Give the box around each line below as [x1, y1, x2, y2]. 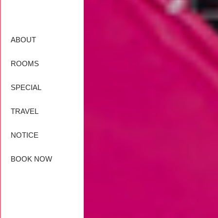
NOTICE [11, 130, 38, 139]
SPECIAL [11, 83, 41, 91]
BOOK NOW [11, 154, 52, 163]
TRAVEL [11, 107, 38, 115]
